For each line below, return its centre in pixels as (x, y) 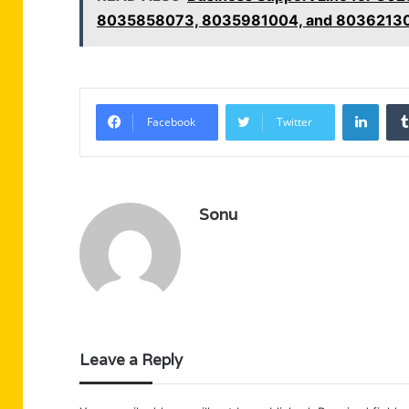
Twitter (294, 122)
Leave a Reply (131, 360)
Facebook (171, 122)
